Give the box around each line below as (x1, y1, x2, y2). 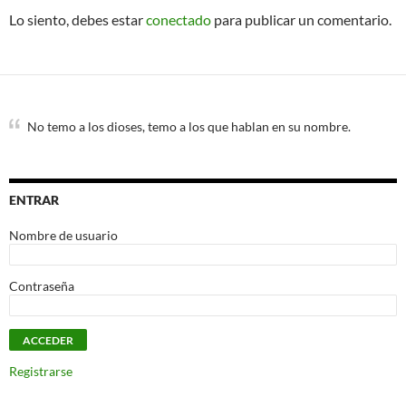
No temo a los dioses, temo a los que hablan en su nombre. (27, 119, 351, 134)
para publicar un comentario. (211, 11, 391, 28)
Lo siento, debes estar (9, 11, 146, 28)
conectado (146, 11, 211, 28)
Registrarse (9, 363, 72, 379)
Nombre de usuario (9, 227, 118, 243)
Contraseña (9, 278, 74, 294)
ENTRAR (9, 192, 59, 208)
